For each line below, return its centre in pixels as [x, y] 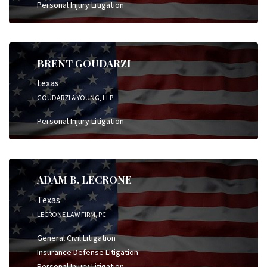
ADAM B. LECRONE [84, 179]
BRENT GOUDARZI [84, 63]
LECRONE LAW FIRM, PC [72, 214]
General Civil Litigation [76, 237]
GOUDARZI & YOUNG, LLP [75, 97]
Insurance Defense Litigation [88, 252]
